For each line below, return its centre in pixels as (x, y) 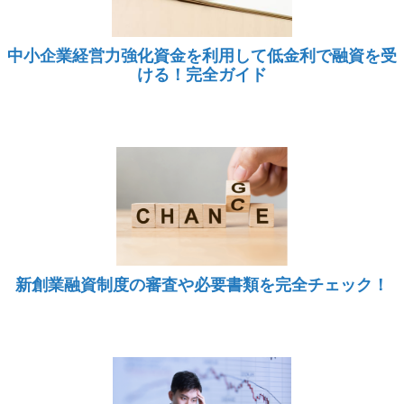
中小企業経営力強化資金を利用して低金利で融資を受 (202, 55)
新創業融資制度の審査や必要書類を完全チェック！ (202, 284)
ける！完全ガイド (202, 74)
